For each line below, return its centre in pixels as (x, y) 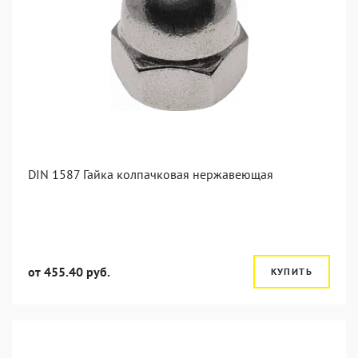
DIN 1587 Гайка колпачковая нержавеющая (151, 174)
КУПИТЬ (291, 271)
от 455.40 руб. (69, 272)
